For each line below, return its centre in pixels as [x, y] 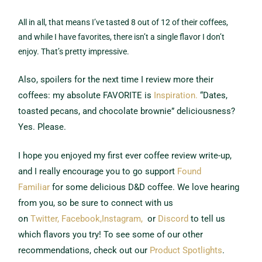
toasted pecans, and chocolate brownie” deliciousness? [127, 111]
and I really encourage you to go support [98, 171]
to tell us [207, 218]
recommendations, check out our [84, 250]
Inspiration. [176, 96]
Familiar [34, 187]
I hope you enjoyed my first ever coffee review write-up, [125, 155]
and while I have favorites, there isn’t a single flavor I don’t [122, 37]
